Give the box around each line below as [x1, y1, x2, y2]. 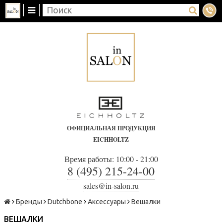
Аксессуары [88, 197, 126, 206]
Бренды [16, 197, 42, 206]
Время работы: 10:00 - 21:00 [64, 153, 158, 164]
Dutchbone [48, 197, 82, 206]
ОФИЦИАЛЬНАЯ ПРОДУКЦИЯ [66, 123, 156, 132]
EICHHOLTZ [93, 135, 129, 144]
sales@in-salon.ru [83, 180, 139, 191]
